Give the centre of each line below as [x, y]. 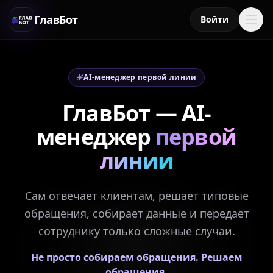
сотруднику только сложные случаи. [136, 231]
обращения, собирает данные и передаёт [136, 213]
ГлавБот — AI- [136, 113]
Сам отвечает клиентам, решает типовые [136, 196]
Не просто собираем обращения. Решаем [136, 257]
